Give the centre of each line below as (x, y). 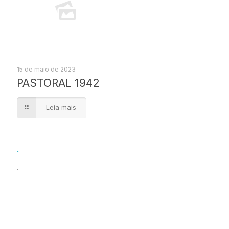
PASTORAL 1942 (58, 83)
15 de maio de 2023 (46, 69)
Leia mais (61, 107)
